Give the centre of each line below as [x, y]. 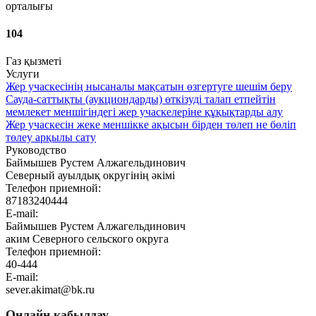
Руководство [36, 150]
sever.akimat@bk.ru [50, 290]
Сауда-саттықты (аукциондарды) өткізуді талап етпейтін [141, 99]
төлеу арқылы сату [51, 138]
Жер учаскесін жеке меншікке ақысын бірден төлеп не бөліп [151, 125]
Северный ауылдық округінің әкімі [90, 176]
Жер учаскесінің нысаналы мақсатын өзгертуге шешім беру [149, 87]
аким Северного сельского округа [87, 239]
